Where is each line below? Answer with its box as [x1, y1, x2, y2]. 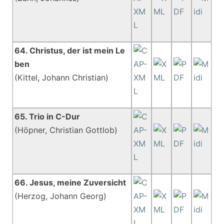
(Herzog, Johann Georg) [14, 191, 107, 201]
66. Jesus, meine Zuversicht [14, 177, 126, 187]
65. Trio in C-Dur [14, 111, 80, 121]
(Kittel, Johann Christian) [14, 72, 109, 82]
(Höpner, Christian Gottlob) [14, 125, 118, 135]
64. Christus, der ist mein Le [14, 45, 125, 55]
